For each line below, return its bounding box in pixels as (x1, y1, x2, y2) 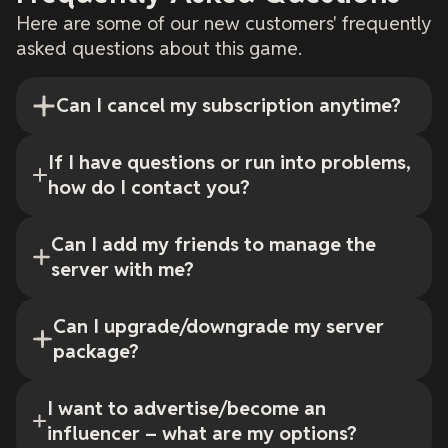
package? (52, 339, 139, 365)
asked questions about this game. (16, 36, 302, 62)
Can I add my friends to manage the (50, 232, 376, 258)
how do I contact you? (47, 175, 250, 201)
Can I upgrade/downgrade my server (52, 314, 384, 340)
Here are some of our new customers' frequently (16, 11, 431, 37)
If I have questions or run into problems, (47, 150, 411, 176)
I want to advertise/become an (46, 396, 326, 422)
